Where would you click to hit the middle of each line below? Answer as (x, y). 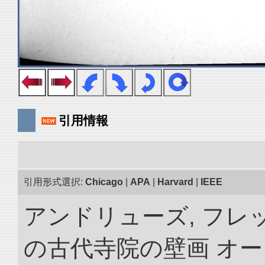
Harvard (175, 182)
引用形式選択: (54, 182)
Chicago (104, 182)
